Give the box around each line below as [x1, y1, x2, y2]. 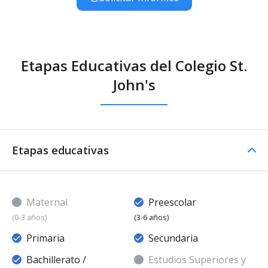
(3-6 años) [134, 211, 169, 223]
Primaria [26, 231, 65, 245]
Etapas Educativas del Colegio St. [21, 55, 247, 75]
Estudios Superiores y [148, 252, 246, 266]
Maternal [26, 195, 68, 209]
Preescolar [148, 195, 196, 209]
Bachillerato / [26, 252, 86, 266]
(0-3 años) [12, 211, 47, 223]
